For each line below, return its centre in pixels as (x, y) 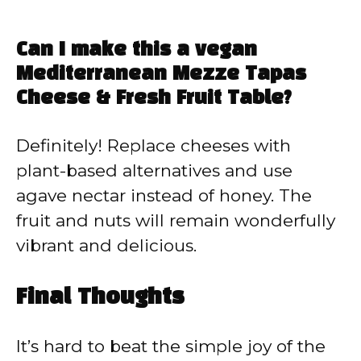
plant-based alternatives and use (154, 171)
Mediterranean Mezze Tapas (161, 75)
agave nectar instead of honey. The (164, 196)
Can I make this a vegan (137, 51)
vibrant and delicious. (106, 246)
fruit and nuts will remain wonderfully (176, 221)
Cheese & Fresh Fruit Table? (154, 100)
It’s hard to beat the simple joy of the (171, 346)
